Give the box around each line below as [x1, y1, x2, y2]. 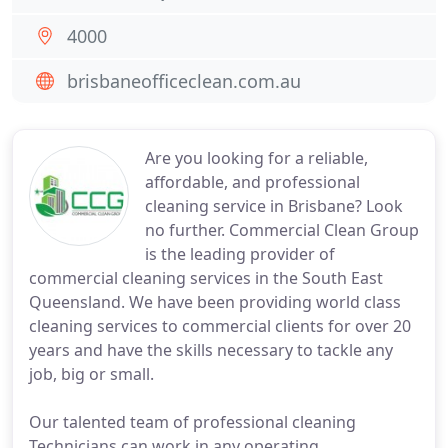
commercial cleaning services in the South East [29, 267, 383, 289]
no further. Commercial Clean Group [145, 219, 419, 241]
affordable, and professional [145, 171, 360, 193]
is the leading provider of [145, 243, 335, 265]
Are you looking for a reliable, [145, 147, 368, 169]
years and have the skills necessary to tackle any [29, 339, 393, 361]
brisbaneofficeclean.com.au [67, 69, 301, 93]
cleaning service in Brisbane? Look [145, 195, 403, 217]
